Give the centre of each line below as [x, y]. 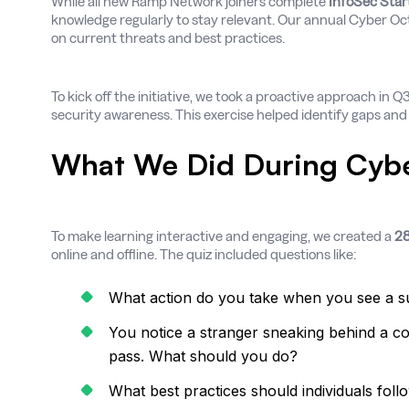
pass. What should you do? [203, 356]
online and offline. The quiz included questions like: [204, 254]
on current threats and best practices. [168, 38]
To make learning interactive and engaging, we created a [221, 236]
